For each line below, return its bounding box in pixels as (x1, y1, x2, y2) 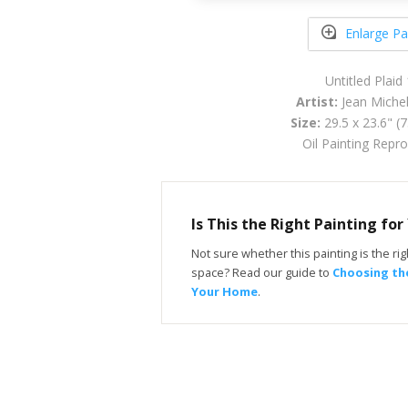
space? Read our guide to (191, 263, 332, 280)
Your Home (191, 282, 258, 300)
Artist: (295, 92, 338, 110)
